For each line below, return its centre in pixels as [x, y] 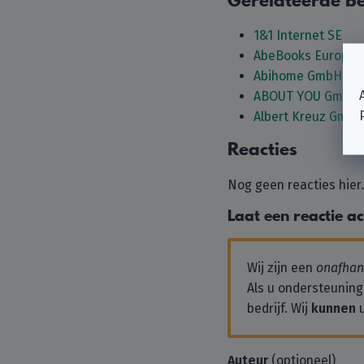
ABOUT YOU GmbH [306, 96]
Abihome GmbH [298, 76]
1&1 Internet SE [298, 35]
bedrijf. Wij [279, 308]
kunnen [334, 308]
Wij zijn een [282, 267]
